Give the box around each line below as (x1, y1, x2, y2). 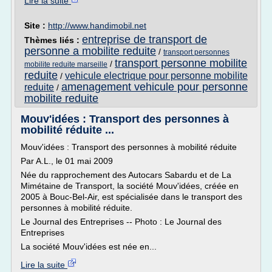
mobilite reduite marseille (24, 60, 107, 69)
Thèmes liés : (24, 35, 82, 45)
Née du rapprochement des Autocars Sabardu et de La (21, 170, 231, 180)
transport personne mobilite (115, 57, 247, 69)
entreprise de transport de (82, 33, 207, 46)
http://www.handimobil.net (48, 21, 146, 30)
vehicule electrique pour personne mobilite (65, 70, 248, 81)
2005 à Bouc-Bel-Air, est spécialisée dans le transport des (21, 192, 242, 202)
